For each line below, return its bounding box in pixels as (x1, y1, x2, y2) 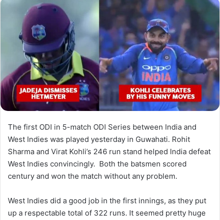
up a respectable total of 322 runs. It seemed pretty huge (8, 208, 206, 218)
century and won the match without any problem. (8, 171, 177, 181)
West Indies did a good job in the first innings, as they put (8, 196, 206, 206)
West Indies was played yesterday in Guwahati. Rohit (8, 135, 190, 144)
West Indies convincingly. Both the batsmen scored (8, 159, 187, 169)
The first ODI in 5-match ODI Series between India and (8, 122, 196, 132)
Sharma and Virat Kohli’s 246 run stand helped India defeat (8, 147, 211, 157)
